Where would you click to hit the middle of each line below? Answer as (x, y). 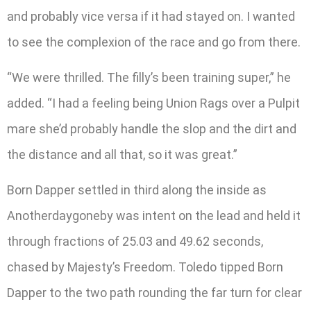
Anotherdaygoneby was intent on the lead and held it (154, 216)
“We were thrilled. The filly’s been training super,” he (149, 78)
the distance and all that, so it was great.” (122, 155)
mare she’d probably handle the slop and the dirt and (152, 129)
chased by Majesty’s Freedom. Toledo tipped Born (145, 267)
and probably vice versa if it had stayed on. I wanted (151, 16)
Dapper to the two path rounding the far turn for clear (154, 293)
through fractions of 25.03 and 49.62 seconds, (135, 242)
